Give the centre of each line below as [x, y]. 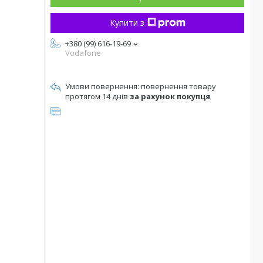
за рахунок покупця [170, 96]
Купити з [127, 23]
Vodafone [83, 53]
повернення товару [178, 86]
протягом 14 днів [97, 96]
